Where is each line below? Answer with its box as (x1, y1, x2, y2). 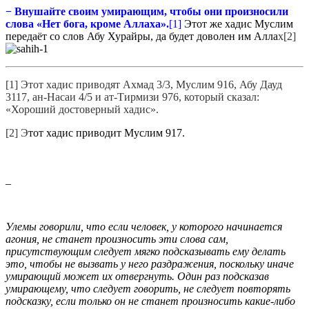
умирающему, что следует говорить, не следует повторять (6, 282, 290, 295)
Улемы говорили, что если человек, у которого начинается (6, 220, 282, 232)
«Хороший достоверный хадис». (6, 103, 159, 115)
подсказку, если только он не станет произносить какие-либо (6, 295, 295, 307)
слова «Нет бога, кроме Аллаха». (6, 17, 169, 30)
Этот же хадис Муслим (184, 17, 293, 30)
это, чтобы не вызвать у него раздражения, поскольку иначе (6, 257, 294, 270)
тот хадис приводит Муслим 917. (28, 126, 185, 139)
